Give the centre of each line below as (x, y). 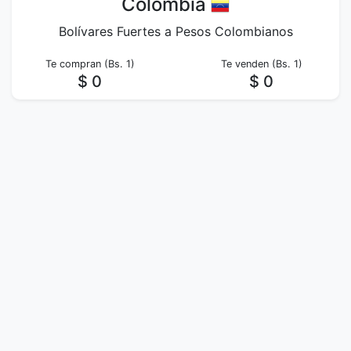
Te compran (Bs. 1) (90, 64)
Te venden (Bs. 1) (261, 64)
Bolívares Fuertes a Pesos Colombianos (175, 31)
